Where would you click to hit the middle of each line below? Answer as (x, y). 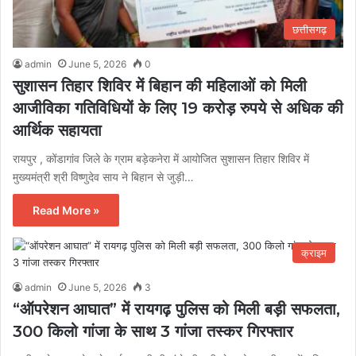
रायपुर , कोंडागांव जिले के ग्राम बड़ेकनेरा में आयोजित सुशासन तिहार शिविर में (161, 158)
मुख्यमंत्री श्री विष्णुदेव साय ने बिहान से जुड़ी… (103, 176)
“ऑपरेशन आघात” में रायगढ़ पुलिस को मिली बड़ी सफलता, (176, 309)
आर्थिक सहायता (57, 130)
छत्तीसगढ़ (310, 29)
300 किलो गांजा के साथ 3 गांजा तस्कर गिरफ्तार (153, 331)
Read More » (66, 210)
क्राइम (314, 252)
